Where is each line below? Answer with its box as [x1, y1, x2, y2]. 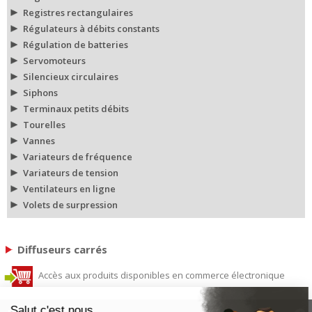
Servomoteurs [23, 54, 86, 67]
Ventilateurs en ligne [23, 182, 116, 195]
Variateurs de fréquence [23, 150, 132, 163]
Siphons [23, 86, 58, 99]
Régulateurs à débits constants [23, 22, 159, 35]
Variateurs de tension [23, 166, 118, 179]
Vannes [23, 134, 55, 147]
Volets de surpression [23, 198, 118, 211]
